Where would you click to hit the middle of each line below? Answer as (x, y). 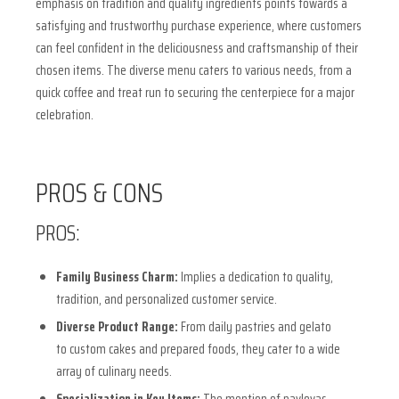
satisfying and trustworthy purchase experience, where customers (199, 26)
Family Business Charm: (117, 277)
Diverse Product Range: (117, 326)
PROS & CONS (99, 193)
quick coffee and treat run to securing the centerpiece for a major (195, 93)
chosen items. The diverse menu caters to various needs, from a (194, 71)
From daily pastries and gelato (254, 326)
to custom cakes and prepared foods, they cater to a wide (198, 349)
